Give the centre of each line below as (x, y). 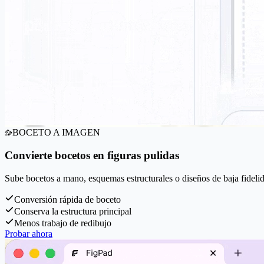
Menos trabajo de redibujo (63, 223)
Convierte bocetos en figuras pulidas (92, 155)
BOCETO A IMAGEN (56, 133)
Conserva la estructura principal (73, 211)
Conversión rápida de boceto (67, 199)
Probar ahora (29, 233)
